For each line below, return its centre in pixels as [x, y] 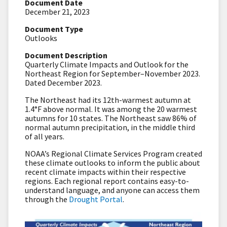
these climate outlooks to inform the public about [112, 162]
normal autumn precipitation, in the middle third [110, 127]
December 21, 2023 [57, 11]
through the [47, 199]
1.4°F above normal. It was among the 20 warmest [111, 109]
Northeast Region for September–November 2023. [112, 73]
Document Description [66, 55]
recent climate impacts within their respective [105, 172]
